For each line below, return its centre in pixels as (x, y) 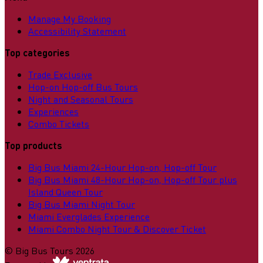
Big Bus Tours (44, 250)
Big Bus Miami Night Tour (82, 204)
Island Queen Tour (65, 191)
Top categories (37, 52)
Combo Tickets (59, 123)
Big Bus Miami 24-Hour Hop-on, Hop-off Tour (122, 167)
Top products (33, 145)
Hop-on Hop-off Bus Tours (83, 86)
